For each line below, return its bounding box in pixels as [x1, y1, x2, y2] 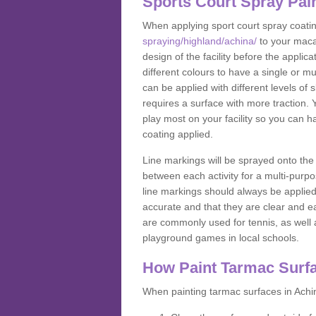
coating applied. [142, 128, 213, 140]
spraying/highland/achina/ [142, 35, 257, 47]
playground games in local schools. [142, 232, 299, 243]
